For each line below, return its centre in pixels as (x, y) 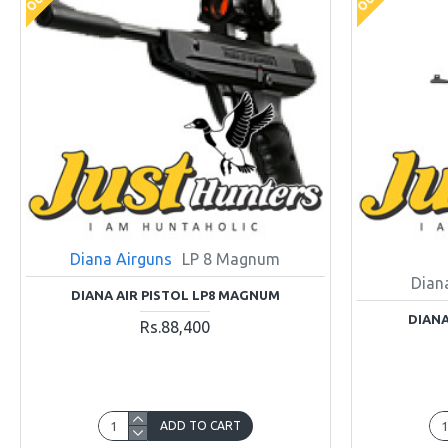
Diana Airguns (121, 258)
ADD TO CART (200, 425)
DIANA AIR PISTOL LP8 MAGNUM (175, 294)
